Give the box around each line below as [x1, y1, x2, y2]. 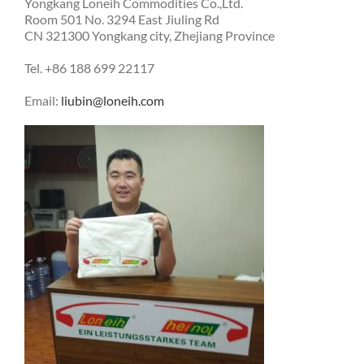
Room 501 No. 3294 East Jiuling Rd [24, 11, 219, 27]
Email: [24, 92, 61, 108]
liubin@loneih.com [61, 92, 164, 108]
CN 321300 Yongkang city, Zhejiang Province [24, 27, 275, 43]
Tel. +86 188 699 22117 [24, 59, 154, 76]
